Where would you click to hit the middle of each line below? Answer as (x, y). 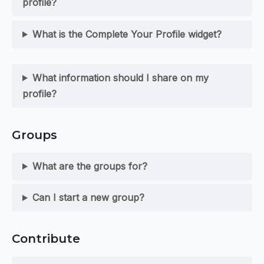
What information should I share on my (120, 77)
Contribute (46, 239)
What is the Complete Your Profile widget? (127, 34)
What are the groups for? (90, 166)
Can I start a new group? (88, 198)
